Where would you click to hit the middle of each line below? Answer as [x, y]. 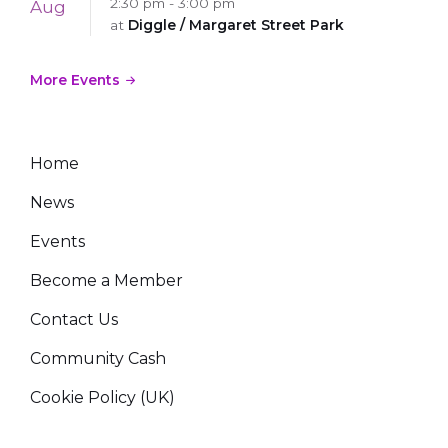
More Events [75, 79]
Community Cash [98, 358]
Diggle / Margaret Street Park [236, 24]
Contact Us [74, 319]
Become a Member [106, 280]
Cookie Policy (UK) [102, 397]
